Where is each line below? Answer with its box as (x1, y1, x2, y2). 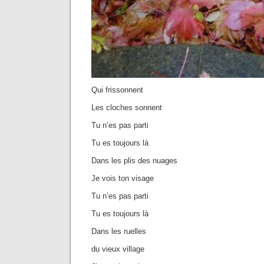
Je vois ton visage (91, 173, 154, 183)
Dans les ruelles (91, 226, 146, 236)
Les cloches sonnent (91, 103, 162, 112)
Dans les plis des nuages (91, 156, 177, 165)
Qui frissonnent (91, 85, 143, 94)
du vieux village (91, 244, 144, 253)
